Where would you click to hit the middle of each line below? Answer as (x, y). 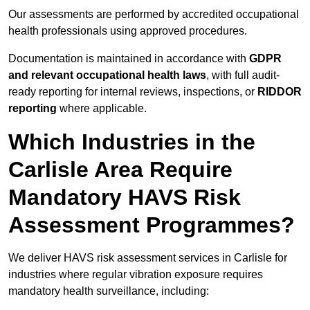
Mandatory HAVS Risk (125, 198)
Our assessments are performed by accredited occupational (154, 15)
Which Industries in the (132, 142)
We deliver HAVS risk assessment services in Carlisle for (148, 258)
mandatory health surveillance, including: (109, 291)
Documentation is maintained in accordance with (129, 59)
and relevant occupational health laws (107, 75)
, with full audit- (243, 75)
